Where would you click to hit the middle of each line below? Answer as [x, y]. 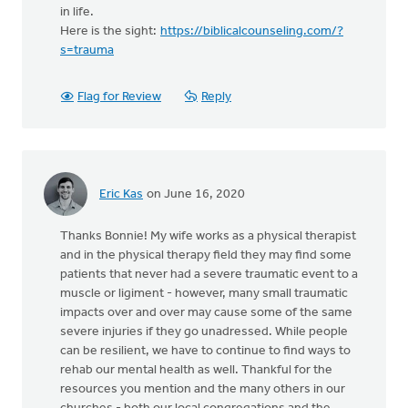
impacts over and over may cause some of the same [206, 313]
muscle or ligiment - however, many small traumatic [204, 294]
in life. [77, 12]
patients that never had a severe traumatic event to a [209, 275]
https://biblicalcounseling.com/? [252, 31]
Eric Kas [121, 194]
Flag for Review [119, 97]
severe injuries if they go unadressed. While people [204, 332]
